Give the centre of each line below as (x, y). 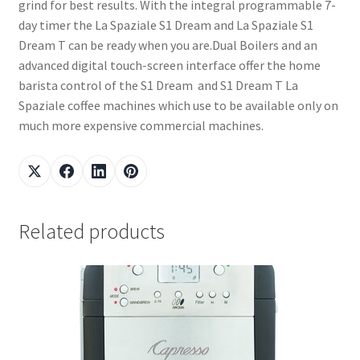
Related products (91, 232)
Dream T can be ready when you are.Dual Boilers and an (168, 45)
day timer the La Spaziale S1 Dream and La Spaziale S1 (166, 25)
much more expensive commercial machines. (141, 126)
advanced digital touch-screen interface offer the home (169, 65)
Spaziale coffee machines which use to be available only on (178, 106)
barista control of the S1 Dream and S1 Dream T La (158, 86)
